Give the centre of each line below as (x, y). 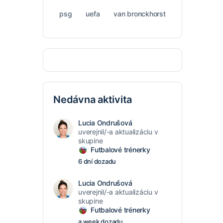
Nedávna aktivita (93, 100)
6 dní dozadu (97, 161)
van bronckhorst (140, 14)
